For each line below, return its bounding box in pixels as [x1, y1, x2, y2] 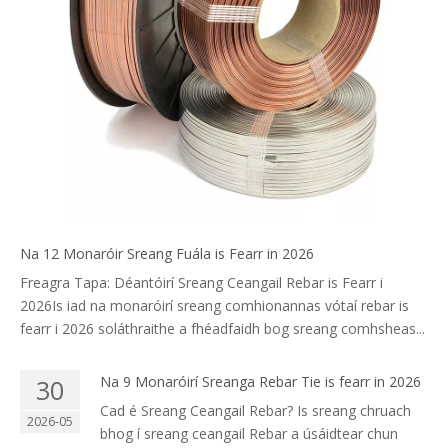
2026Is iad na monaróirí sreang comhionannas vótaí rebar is [20, 296, 409, 315]
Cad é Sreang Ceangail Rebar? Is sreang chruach [100, 401, 411, 420]
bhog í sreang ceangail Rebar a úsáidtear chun [100, 424, 398, 443]
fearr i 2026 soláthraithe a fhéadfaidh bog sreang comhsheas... [20, 319, 425, 338]
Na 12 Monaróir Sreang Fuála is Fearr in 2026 [20, 244, 314, 263]
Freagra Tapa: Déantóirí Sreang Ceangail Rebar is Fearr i [20, 273, 383, 292]
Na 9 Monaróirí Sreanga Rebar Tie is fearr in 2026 [100, 372, 421, 391]
